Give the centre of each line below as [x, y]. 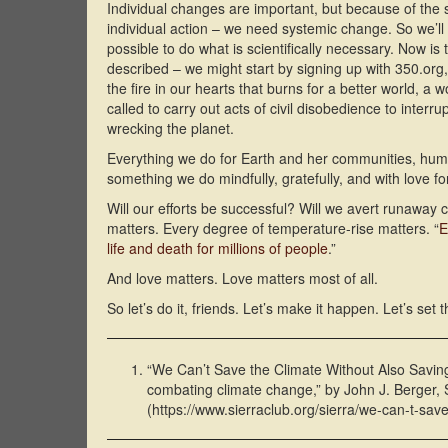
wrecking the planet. [170, 128]
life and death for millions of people [217, 248]
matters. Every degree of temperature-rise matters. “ [273, 228]
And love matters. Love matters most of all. [242, 278]
